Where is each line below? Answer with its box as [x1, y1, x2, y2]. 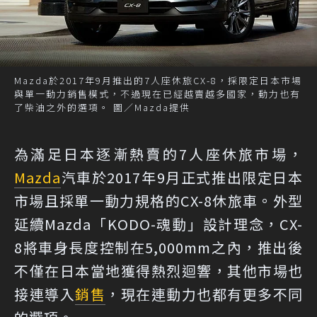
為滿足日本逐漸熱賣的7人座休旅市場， [14, 144, 303, 165]
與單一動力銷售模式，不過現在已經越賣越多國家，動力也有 [14, 87, 301, 101]
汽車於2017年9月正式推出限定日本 [61, 167, 303, 188]
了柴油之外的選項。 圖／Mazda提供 [14, 100, 190, 115]
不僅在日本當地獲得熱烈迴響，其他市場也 [14, 260, 303, 282]
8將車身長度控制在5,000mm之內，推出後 [14, 237, 303, 258]
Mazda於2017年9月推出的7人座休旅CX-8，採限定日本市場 [14, 74, 302, 88]
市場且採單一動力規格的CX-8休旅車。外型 [14, 190, 303, 212]
